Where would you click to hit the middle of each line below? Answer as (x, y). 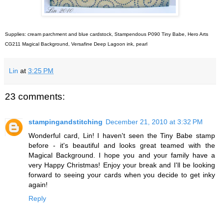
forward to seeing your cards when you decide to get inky (122, 175)
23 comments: (35, 96)
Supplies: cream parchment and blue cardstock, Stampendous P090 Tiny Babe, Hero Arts (107, 34)
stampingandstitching (66, 122)
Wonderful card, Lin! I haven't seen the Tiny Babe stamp (122, 136)
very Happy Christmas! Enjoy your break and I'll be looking (122, 165)
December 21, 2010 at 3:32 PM (154, 122)
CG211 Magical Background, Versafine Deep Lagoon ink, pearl (76, 44)
